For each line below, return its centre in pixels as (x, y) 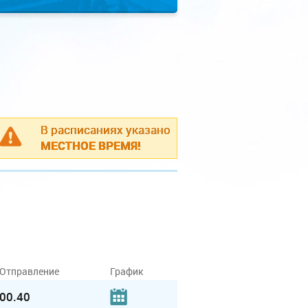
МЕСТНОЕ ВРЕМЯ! (91, 145)
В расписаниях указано (106, 130)
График (126, 271)
